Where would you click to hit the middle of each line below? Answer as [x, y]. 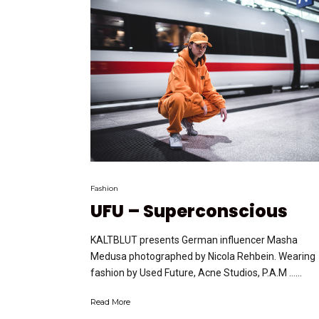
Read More [110, 302]
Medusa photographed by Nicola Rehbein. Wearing [203, 257]
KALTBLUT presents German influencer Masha [194, 240]
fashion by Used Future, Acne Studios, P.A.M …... [196, 273]
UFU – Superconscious [189, 211]
